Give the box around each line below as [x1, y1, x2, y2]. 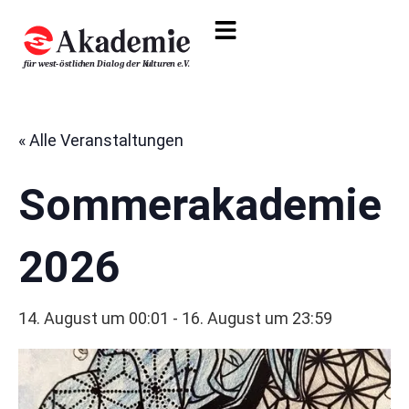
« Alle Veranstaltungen [18, 130, 184, 150]
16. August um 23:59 [182, 308, 332, 328]
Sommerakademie [18, 178, 382, 231]
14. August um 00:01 [18, 308, 169, 328]
